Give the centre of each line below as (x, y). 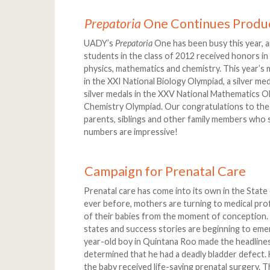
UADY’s (100, 43)
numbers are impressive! (131, 132)
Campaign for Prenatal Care (165, 171)
